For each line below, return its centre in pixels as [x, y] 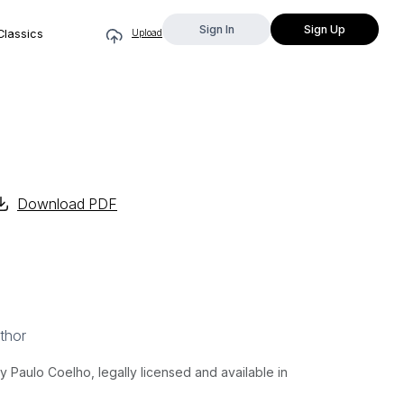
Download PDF [67, 204]
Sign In [216, 29]
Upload [147, 32]
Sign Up [325, 29]
